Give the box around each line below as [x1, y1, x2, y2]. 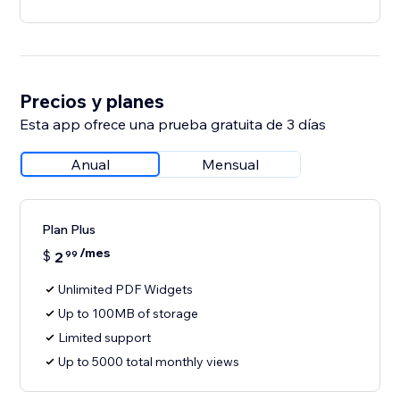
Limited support [58, 329, 152, 346]
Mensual [202, 155, 260, 174]
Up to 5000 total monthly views [58, 354, 240, 371]
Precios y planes [20, 89, 165, 113]
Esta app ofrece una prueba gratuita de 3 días [20, 115, 327, 134]
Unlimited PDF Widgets [58, 281, 194, 298]
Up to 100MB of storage [58, 305, 199, 322]
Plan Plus [42, 221, 96, 238]
